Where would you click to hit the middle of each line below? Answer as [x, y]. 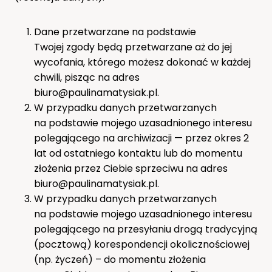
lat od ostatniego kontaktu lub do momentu [138, 153]
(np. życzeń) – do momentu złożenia [120, 259]
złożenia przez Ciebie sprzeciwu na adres [131, 168]
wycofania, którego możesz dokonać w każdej [142, 62]
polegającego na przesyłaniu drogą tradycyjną [146, 229]
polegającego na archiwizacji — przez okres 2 [141, 138]
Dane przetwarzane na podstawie [115, 32]
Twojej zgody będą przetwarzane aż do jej [133, 47]
